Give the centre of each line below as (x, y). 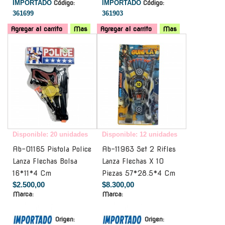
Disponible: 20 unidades (50, 134)
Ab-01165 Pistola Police (52, 149)
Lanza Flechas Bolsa (45, 161)
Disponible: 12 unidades (140, 134)
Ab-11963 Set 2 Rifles (139, 149)
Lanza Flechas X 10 (133, 161)
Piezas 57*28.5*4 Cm (139, 173)
